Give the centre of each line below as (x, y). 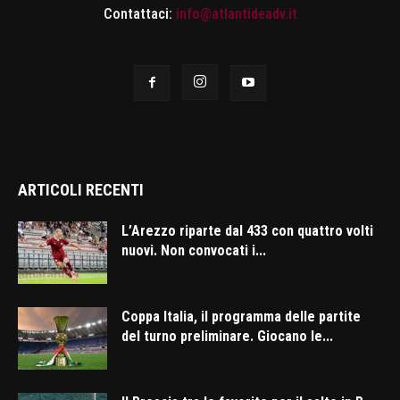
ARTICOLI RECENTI (81, 190)
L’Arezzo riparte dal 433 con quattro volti (247, 231)
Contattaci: (139, 14)
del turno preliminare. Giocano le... (227, 337)
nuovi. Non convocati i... (194, 251)
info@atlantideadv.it (236, 14)
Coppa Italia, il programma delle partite (241, 317)
